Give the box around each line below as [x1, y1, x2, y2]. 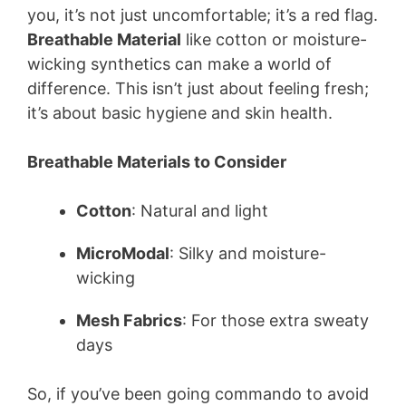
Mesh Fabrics [76, 310, 182, 330]
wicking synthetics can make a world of [27, 53, 332, 73]
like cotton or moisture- [181, 29, 367, 49]
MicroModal [76, 243, 169, 263]
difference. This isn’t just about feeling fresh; [27, 78, 369, 98]
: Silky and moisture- [169, 243, 326, 263]
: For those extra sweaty [182, 310, 369, 330]
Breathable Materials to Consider [27, 151, 286, 171]
